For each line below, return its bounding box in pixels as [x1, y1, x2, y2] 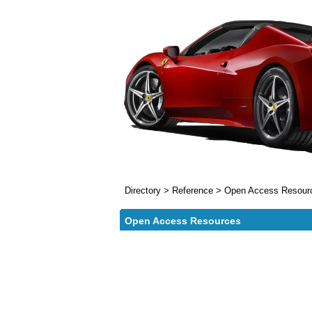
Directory [125, 185, 161, 196]
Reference [172, 185, 216, 196]
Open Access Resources [125, 215, 241, 226]
